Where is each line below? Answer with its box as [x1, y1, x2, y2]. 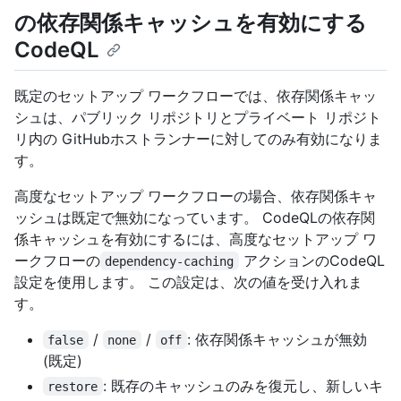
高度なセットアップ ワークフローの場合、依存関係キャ [14, 186, 377, 205]
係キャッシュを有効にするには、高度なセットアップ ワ [14, 229, 377, 248]
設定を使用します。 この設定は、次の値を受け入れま [14, 272, 363, 291]
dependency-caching [105, 253, 235, 269]
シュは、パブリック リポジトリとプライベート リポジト [14, 107, 381, 126]
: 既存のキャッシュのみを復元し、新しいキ [102, 376, 383, 395]
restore [47, 379, 98, 394]
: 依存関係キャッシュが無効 [186, 329, 371, 348]
